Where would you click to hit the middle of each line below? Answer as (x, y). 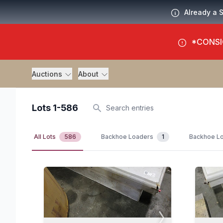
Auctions (48, 74)
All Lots (46, 137)
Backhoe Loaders (128, 137)
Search (99, 109)
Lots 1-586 (55, 108)
